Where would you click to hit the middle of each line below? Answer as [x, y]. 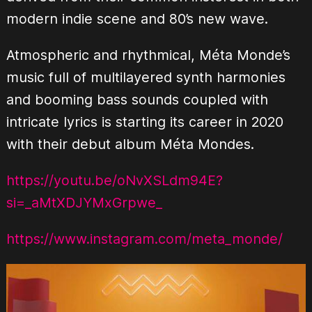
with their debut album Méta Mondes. [130, 144]
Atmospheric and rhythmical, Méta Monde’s [148, 55]
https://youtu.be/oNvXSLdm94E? [114, 180]
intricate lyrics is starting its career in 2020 [145, 122]
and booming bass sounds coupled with [137, 99]
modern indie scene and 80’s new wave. [137, 18]
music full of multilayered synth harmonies [146, 77]
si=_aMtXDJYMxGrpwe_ [84, 202]
